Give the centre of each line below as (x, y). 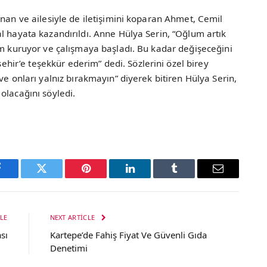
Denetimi (69, 248)
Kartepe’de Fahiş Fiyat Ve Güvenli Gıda (128, 235)
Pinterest (104, 177)
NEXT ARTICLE (73, 217)
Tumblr (189, 177)
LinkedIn (149, 177)
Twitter (56, 177)
